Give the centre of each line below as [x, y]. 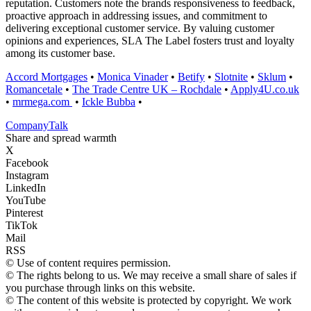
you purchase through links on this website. [100, 288]
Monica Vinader [133, 77]
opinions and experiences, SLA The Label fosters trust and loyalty [150, 41]
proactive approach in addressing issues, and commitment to [136, 16]
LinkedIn [26, 188]
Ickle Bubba [109, 102]
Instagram [27, 176]
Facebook [27, 163]
